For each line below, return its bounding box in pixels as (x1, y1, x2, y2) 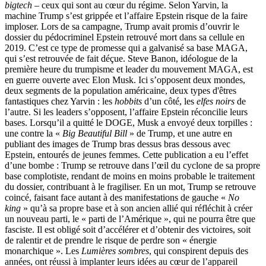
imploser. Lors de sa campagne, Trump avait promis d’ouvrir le (5, 21, 239, 31)
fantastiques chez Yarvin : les (5, 96, 115, 106)
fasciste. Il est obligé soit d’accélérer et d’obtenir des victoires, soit (5, 224, 251, 235)
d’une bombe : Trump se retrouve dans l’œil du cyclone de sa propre (5, 160, 260, 170)
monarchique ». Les (5, 245, 81, 256)
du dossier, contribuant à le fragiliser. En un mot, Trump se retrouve (5, 181, 256, 192)
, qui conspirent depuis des (149, 245, 248, 256)
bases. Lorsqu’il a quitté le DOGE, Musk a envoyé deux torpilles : (5, 117, 252, 128)
